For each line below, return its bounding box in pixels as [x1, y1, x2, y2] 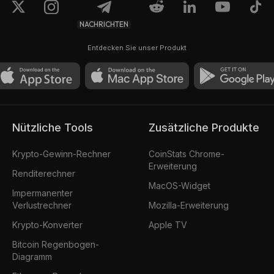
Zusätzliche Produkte [155, 120, 260, 134]
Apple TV [149, 219, 188, 230]
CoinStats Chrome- [149, 148, 225, 159]
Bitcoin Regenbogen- [12, 239, 99, 250]
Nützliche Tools [20, 120, 93, 134]
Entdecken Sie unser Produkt [87, 43, 187, 53]
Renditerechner [12, 168, 75, 179]
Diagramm [12, 251, 52, 262]
